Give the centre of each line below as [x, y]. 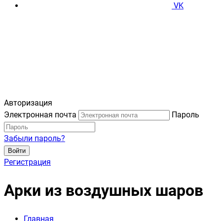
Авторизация [28, 103]
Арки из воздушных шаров [104, 191]
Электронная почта [40, 115]
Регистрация [27, 162]
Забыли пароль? [35, 138]
